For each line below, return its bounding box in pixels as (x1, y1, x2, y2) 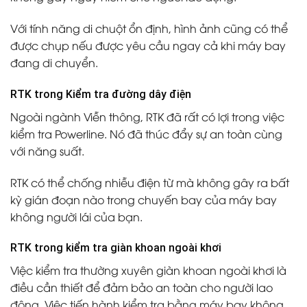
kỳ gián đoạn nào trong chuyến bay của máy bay (10, 191, 277, 207)
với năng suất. (10, 143, 84, 158)
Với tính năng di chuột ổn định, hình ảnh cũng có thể (10, 21, 288, 36)
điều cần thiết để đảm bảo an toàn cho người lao (10, 280, 273, 295)
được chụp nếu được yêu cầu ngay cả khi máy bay (10, 38, 286, 53)
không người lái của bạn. (10, 208, 143, 224)
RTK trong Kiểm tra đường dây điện (10, 87, 191, 101)
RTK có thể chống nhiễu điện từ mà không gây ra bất (10, 174, 289, 190)
